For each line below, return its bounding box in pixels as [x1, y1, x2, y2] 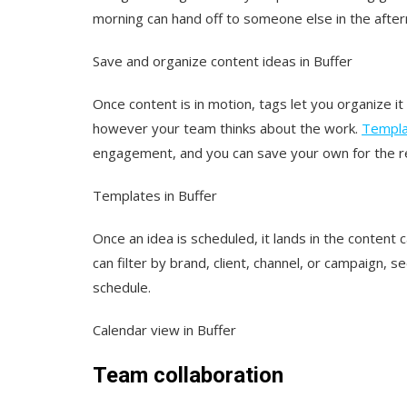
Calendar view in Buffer [93, 321, 236, 340]
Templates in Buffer [93, 186, 217, 205]
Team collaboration [93, 362, 283, 389]
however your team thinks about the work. [93, 119, 362, 138]
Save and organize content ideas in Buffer [93, 52, 352, 71]
